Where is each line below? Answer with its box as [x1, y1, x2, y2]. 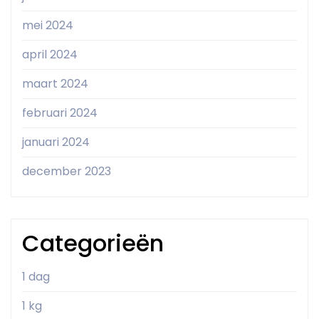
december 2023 [22, 163, 111, 180]
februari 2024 [22, 105, 98, 122]
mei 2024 [22, 17, 73, 34]
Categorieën [22, 227, 164, 260]
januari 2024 [22, 134, 90, 151]
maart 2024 [22, 75, 88, 93]
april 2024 [22, 46, 78, 63]
